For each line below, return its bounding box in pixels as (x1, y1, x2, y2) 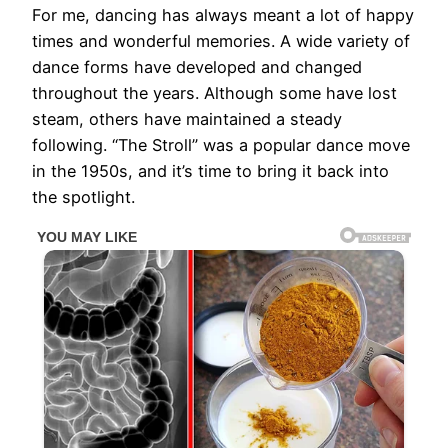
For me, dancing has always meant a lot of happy (32, 5, 414, 26)
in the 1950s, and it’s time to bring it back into (32, 161, 389, 182)
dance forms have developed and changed (32, 57, 362, 78)
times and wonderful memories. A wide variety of (32, 31, 410, 52)
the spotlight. (32, 187, 135, 208)
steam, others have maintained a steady (32, 109, 342, 130)
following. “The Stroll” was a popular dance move (32, 135, 410, 156)
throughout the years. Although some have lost (32, 83, 397, 104)
